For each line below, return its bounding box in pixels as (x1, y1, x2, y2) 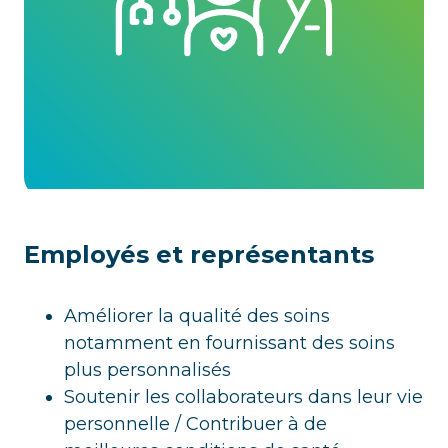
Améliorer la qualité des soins (64, 305, 330, 328)
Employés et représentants (24, 240, 374, 270)
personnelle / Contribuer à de (64, 413, 327, 436)
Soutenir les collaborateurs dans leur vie (64, 386, 423, 409)
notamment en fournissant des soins (64, 332, 395, 355)
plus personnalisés (64, 359, 231, 382)
